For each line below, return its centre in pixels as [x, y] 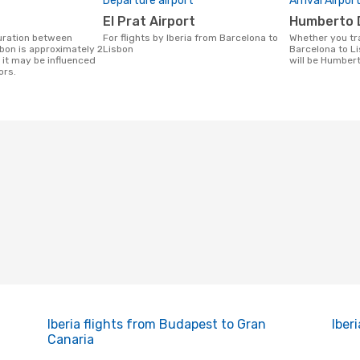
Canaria [70, 340]
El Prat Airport [153, 21]
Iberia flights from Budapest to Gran [156, 324]
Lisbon [118, 49]
